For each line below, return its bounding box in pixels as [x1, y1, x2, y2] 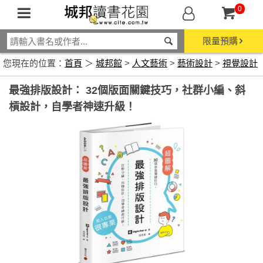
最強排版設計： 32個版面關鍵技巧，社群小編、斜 [9, 85, 245, 96]
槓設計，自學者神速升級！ [9, 101, 136, 113]
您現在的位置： [3, 58, 65, 68]
